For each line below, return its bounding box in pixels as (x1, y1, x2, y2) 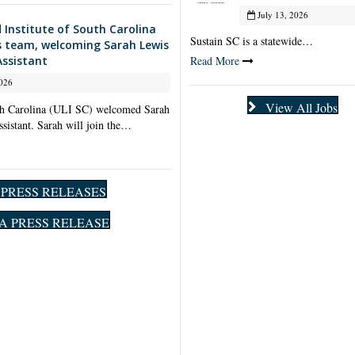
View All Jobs (265, 98, 338, 116)
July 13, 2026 (254, 8, 308, 21)
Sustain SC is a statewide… (189, 32, 313, 48)
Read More (189, 52, 239, 68)
